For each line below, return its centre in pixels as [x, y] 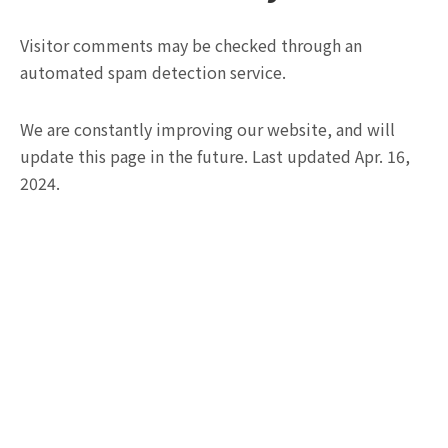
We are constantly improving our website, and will [207, 128]
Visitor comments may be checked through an [191, 44]
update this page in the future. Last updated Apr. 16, [215, 155]
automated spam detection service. [153, 71]
